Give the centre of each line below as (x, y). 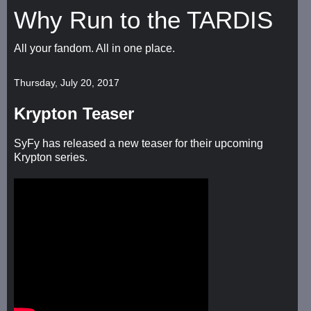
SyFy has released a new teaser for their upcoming (138, 143)
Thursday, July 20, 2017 (67, 83)
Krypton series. (51, 157)
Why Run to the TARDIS (143, 20)
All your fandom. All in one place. (94, 48)
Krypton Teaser (74, 114)
